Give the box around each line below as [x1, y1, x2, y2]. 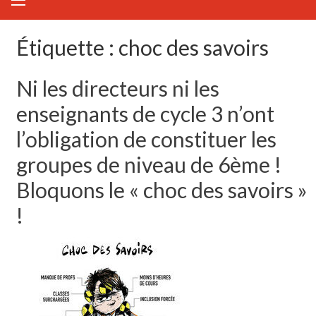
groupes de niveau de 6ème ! [16, 151, 281, 177]
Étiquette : [16, 34, 119, 60]
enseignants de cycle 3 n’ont [16, 100, 274, 126]
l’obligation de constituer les [16, 126, 276, 152]
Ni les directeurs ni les [16, 75, 219, 101]
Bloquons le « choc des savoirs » [16, 176, 308, 202]
